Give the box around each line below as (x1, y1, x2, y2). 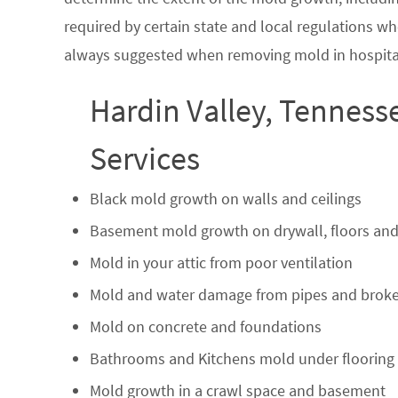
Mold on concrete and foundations (89, 315, 322, 337)
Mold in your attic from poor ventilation (89, 251, 353, 273)
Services (89, 138, 200, 179)
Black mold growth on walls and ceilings (89, 187, 362, 209)
